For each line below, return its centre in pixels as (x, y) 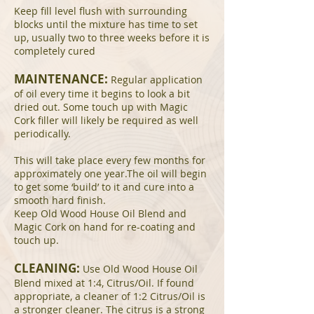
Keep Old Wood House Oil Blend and (100, 213)
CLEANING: (47, 268)
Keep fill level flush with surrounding (101, 11)
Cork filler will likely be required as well (106, 120)
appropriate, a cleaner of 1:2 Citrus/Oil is (110, 296)
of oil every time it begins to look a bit (102, 94)
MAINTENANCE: (61, 79)
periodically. (42, 134)
